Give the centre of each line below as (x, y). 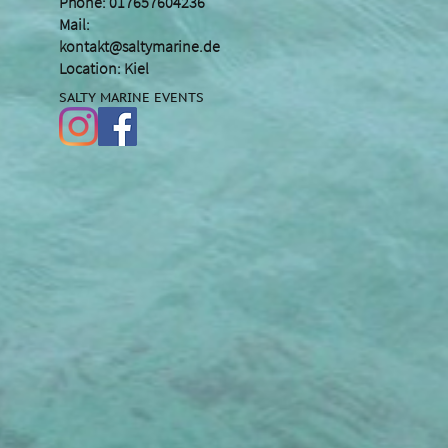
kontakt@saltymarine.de (139, 46)
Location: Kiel (104, 68)
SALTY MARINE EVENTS (131, 98)
